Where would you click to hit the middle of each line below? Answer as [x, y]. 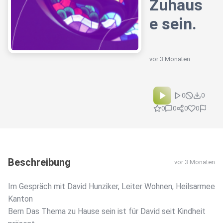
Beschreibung [39, 163]
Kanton [20, 199]
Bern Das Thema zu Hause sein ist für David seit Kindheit [107, 212]
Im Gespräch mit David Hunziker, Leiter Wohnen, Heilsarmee [111, 187]
